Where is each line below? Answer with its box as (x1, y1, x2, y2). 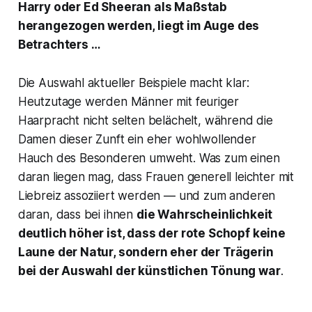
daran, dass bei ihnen (17, 208, 136, 222)
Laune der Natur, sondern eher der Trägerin (17, 245, 274, 260)
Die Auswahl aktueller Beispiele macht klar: (17, 76, 249, 91)
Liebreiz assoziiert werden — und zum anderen (17, 189, 276, 203)
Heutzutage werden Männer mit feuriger (17, 95, 239, 109)
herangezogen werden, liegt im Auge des (17, 19, 260, 33)
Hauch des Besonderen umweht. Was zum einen (17, 151, 280, 166)
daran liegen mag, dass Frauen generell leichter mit (17, 170, 295, 185)
